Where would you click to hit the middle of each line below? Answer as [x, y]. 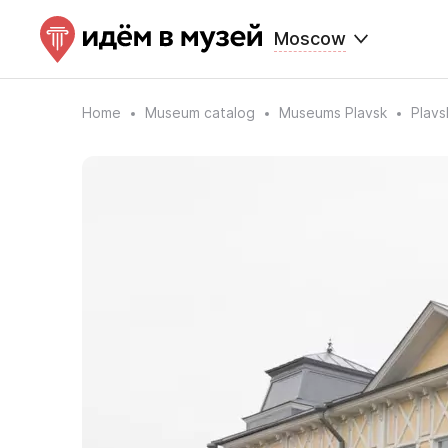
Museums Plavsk [333, 112]
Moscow [310, 38]
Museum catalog [200, 112]
